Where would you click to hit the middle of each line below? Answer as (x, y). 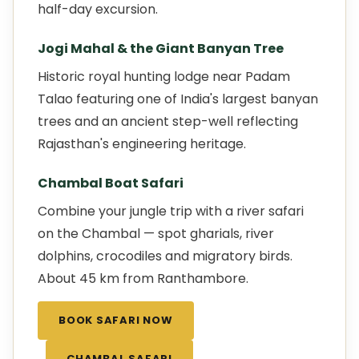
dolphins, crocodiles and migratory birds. (165, 256)
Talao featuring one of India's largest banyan (178, 99)
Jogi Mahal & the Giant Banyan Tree (161, 48)
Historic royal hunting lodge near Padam (164, 77)
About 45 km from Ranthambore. (143, 278)
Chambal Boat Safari (111, 183)
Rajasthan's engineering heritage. (142, 144)
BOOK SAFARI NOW (116, 320)
